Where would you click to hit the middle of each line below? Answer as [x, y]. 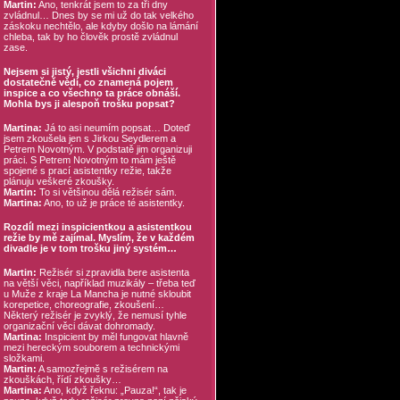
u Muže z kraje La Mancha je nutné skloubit [97, 294]
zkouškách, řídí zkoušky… [62, 379]
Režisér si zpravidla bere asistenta [112, 272]
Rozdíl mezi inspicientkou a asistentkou [97, 227]
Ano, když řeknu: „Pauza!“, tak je [114, 390]
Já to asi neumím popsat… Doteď [116, 128]
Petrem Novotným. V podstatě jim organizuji [97, 149]
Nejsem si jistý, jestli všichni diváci [84, 71]
